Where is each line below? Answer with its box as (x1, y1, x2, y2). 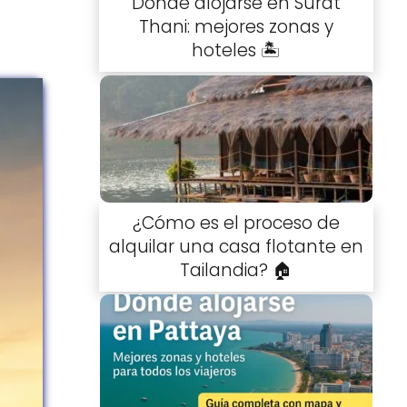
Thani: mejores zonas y (138, 15, 333, 40)
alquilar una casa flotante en (108, 233, 363, 259)
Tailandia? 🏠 (179, 257, 293, 283)
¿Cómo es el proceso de (132, 210, 340, 235)
